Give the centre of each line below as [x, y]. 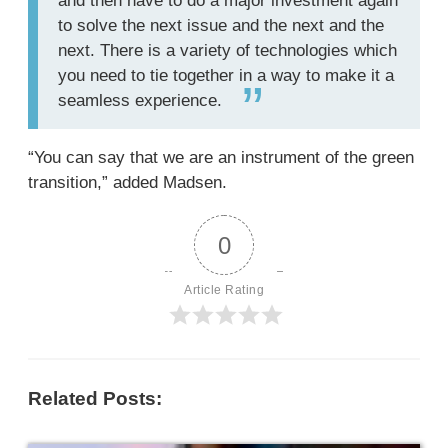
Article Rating [224, 290]
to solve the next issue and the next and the [221, 25]
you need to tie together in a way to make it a [226, 75]
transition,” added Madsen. [127, 182]
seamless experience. [140, 100]
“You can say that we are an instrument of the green [221, 157]
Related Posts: [95, 398]
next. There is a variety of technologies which [227, 50]
